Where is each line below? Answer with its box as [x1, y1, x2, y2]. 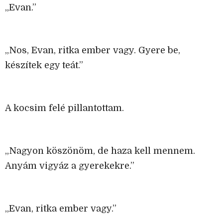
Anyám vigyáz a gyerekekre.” [5, 161, 134, 171]
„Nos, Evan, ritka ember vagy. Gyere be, [5, 45, 180, 56]
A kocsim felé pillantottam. [5, 103, 124, 113]
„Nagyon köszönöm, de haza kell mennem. [5, 146, 195, 156]
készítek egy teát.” [5, 60, 83, 71]
